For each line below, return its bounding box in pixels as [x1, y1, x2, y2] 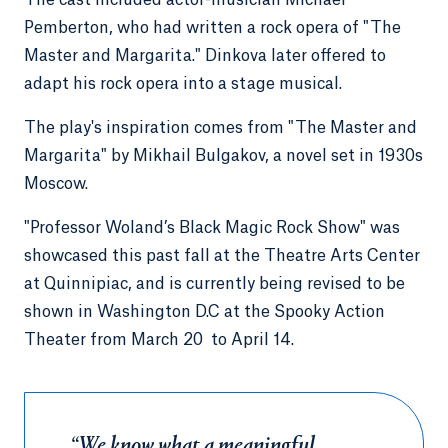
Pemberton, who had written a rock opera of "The [24, 20, 401, 36]
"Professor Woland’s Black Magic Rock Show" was [24, 220, 400, 236]
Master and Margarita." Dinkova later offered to [24, 48, 386, 64]
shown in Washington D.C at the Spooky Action [24, 304, 385, 320]
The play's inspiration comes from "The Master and [24, 120, 417, 136]
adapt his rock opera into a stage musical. [24, 76, 342, 92]
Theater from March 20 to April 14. [24, 332, 294, 348]
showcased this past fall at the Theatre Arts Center [24, 248, 420, 264]
